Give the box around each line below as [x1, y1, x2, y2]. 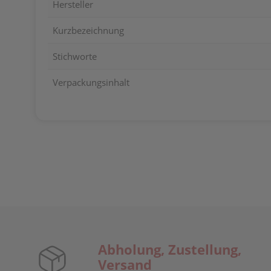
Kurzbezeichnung [53, 24, 124, 36]
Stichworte [53, 50, 97, 62]
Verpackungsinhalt [53, 76, 129, 88]
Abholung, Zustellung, [97, 240, 241, 258]
